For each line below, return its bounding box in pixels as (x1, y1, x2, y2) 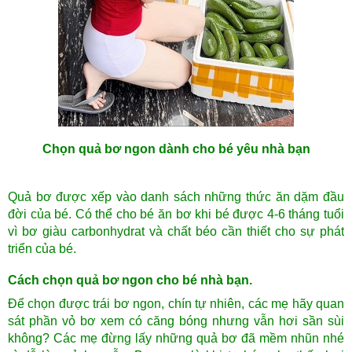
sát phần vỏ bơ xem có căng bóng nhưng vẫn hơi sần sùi (8, 314, 344, 328)
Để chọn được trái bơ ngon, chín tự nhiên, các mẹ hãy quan (8, 297, 344, 311)
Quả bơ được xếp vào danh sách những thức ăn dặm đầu (8, 190, 344, 204)
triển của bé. (8, 242, 76, 256)
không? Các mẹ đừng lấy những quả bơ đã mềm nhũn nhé (8, 332, 344, 346)
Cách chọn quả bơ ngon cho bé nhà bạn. (8, 273, 252, 288)
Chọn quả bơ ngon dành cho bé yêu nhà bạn (42, 142, 310, 156)
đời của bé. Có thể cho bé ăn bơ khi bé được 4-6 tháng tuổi (8, 207, 344, 222)
